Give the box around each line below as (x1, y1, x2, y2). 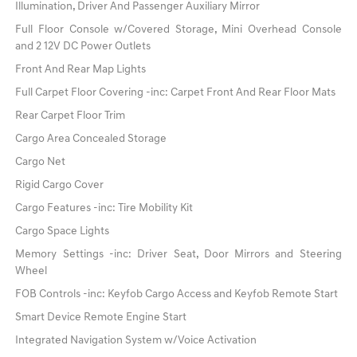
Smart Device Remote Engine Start (15, 312, 187, 324)
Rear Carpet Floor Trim (15, 110, 126, 123)
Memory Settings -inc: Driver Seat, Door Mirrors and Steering (15, 249, 342, 261)
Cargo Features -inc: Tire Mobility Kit (15, 202, 194, 215)
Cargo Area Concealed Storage (15, 133, 167, 146)
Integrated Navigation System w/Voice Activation (15, 335, 257, 347)
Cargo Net (15, 156, 66, 169)
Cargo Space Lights (15, 226, 110, 238)
